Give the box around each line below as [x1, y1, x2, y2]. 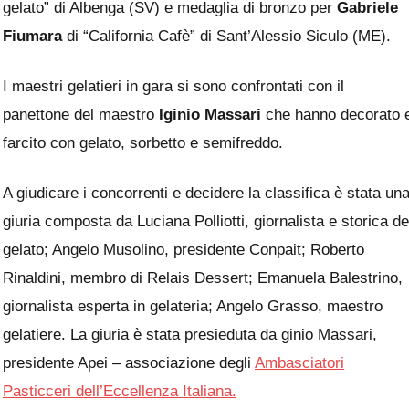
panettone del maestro [3, 105, 159, 123]
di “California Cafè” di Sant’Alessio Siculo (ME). [62, 26, 391, 45]
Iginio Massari [159, 105, 261, 123]
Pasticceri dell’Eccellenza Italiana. [3, 382, 236, 400]
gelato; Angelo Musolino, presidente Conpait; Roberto [3, 240, 364, 258]
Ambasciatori [255, 353, 344, 372]
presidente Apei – [3, 353, 125, 372]
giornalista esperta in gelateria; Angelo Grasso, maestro [3, 297, 383, 315]
